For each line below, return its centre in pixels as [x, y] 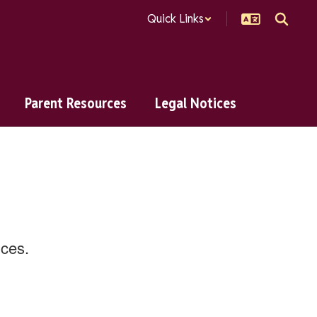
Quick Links [175, 19]
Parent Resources [76, 103]
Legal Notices [196, 103]
